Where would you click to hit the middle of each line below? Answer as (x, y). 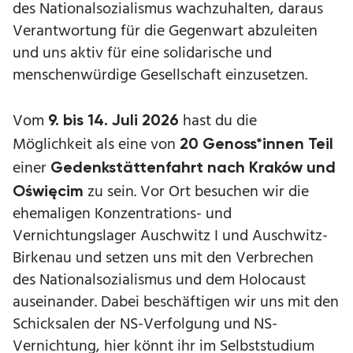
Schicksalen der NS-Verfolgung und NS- (145, 325)
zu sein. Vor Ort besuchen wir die (196, 192)
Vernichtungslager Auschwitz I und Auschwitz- (170, 236)
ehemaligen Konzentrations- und (122, 214)
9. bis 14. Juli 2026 (113, 120)
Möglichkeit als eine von (96, 145)
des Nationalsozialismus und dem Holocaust (159, 281)
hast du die (218, 121)
